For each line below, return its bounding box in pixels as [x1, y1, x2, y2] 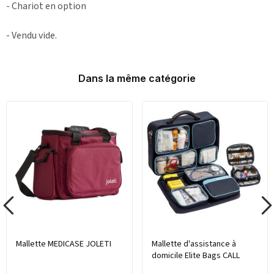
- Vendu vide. [6, 28, 57, 42]
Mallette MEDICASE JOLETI [16, 238, 111, 251]
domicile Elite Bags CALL [151, 250, 240, 262]
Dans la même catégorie [78, 72, 196, 84]
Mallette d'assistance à [151, 238, 236, 251]
